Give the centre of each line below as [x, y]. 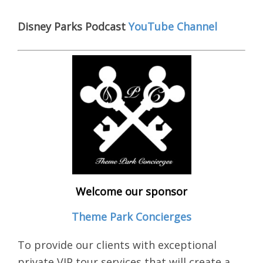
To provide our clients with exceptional [117, 245]
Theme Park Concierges [131, 217]
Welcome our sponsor [131, 192]
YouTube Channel [173, 27]
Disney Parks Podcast [73, 27]
